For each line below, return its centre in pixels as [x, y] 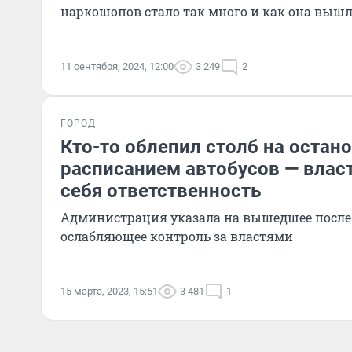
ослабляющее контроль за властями [177, 236]
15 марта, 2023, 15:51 [109, 291]
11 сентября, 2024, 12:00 [117, 66]
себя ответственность [161, 191]
